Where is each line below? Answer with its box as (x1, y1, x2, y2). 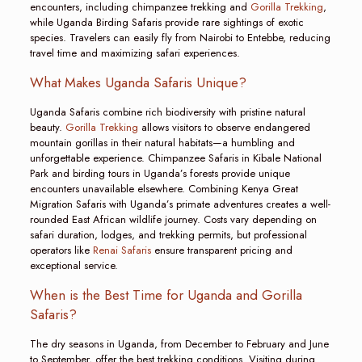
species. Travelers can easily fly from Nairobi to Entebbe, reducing (29, 29, 330, 45)
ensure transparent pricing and (150, 242, 293, 258)
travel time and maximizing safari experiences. (29, 44, 240, 61)
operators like (29, 242, 93, 258)
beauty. (29, 119, 65, 135)
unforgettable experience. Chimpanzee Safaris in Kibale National (29, 149, 322, 166)
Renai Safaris (92, 242, 151, 258)
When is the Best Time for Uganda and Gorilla (29, 284, 302, 305)
